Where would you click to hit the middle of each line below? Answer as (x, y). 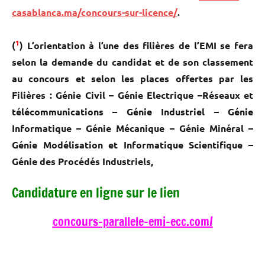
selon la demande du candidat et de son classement (132, 62)
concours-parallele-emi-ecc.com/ (132, 221)
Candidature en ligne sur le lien (96, 192)
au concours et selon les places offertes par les (132, 78)
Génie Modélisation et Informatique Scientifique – (132, 144)
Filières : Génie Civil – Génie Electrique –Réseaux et (132, 95)
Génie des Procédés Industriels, (83, 161)
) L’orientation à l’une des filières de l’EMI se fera (136, 45)
